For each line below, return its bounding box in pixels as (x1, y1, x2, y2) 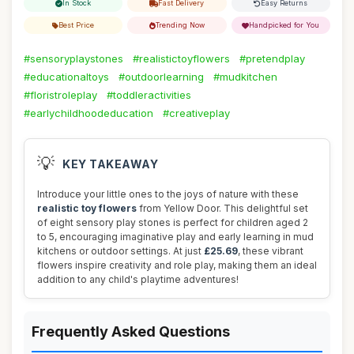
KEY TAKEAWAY (62, 156, 158, 171)
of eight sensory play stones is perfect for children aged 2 (37, 217, 308, 228)
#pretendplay (239, 52, 305, 65)
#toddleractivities (107, 88, 191, 101)
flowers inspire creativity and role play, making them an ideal (37, 259, 317, 271)
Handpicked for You (249, 21, 320, 29)
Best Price (58, 21, 95, 29)
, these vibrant (238, 245, 303, 257)
